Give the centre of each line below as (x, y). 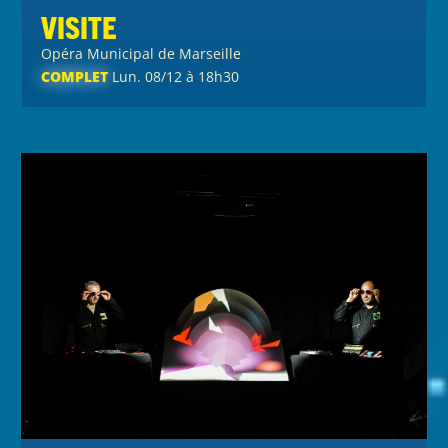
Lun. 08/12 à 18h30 (174, 77)
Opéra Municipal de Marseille (141, 54)
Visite (79, 27)
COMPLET (75, 77)
